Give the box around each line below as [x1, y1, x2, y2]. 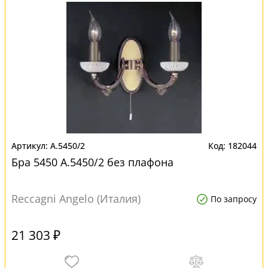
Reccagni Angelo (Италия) [11, 191, 141, 206]
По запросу [211, 193, 257, 205]
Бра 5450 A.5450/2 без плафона [11, 155, 173, 169]
